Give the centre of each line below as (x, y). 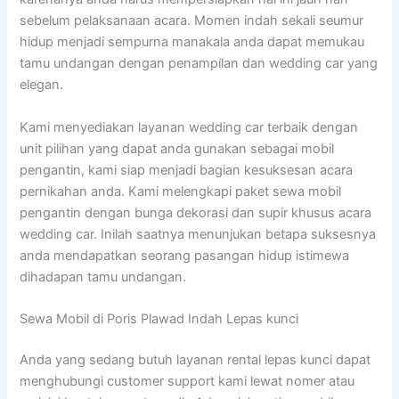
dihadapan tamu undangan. (103, 277)
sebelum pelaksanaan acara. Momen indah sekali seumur (192, 21)
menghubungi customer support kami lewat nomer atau (187, 381)
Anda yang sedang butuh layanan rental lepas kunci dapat (195, 359)
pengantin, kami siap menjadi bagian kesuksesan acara (187, 170)
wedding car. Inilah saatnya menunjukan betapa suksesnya (198, 234)
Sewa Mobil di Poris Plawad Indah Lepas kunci (159, 319)
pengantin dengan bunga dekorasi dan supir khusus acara (196, 212)
